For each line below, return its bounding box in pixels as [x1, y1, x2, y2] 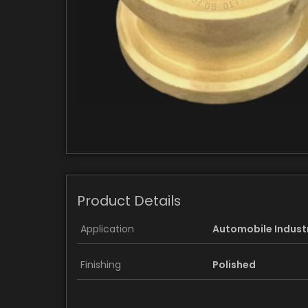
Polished [212, 257, 256, 272]
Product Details [77, 190, 181, 210]
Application [80, 221, 134, 236]
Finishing [80, 257, 121, 272]
